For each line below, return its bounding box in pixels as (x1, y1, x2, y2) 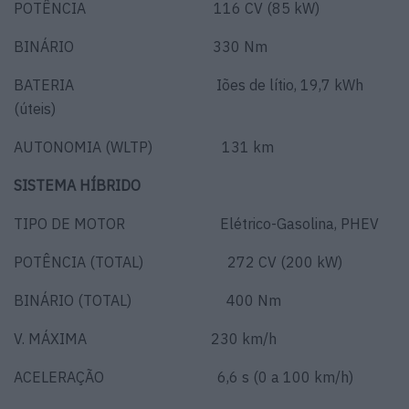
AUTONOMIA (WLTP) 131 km (14, 138, 274, 157)
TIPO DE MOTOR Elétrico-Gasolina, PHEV (14, 215, 379, 234)
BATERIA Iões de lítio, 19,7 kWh (14, 76, 363, 95)
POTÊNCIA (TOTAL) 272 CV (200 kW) (14, 253, 342, 272)
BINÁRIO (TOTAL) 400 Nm (14, 291, 281, 310)
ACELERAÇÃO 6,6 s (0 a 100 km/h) (14, 368, 353, 387)
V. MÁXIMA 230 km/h (14, 330, 277, 349)
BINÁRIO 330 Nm (14, 37, 267, 57)
